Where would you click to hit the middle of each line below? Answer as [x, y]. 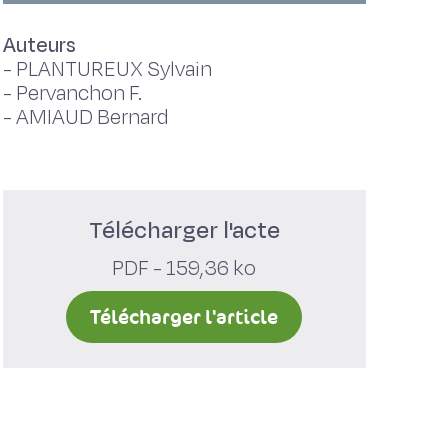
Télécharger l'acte [184, 230]
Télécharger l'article [184, 317]
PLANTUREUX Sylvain [113, 69]
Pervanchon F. [78, 93]
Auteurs [39, 45]
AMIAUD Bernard [92, 117]
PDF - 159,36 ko [184, 268]
